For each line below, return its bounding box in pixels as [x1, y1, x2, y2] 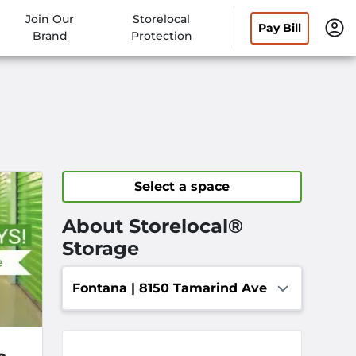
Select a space [134, 179, 230, 194]
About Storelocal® [62, 215, 243, 238]
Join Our [25, 12, 75, 26]
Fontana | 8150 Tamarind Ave [72, 280, 267, 296]
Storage [62, 237, 139, 260]
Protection [130, 29, 192, 43]
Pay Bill [258, 20, 301, 35]
